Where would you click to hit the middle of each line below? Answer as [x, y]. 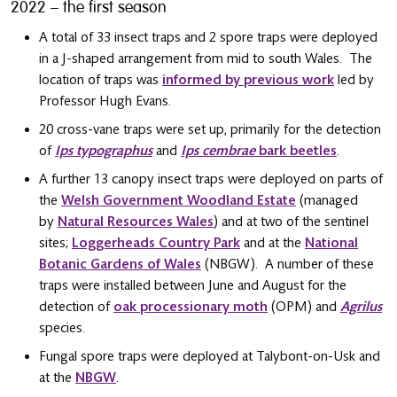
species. [62, 327]
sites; [55, 242]
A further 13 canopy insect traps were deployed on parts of [211, 179]
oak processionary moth [191, 306]
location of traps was [101, 79]
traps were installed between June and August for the [193, 285]
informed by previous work [248, 79]
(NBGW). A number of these [288, 264]
